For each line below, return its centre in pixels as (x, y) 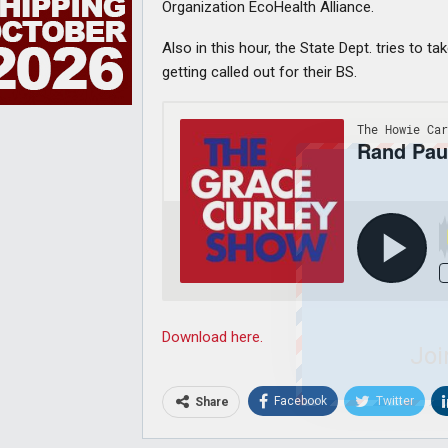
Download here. (212, 337)
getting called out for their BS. (259, 72)
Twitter (395, 401)
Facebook (300, 401)
